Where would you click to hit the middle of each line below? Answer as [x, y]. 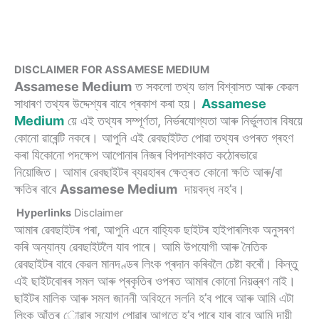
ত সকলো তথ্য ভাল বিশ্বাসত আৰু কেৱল [215, 87]
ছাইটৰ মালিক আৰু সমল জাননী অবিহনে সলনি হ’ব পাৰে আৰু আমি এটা [154, 298]
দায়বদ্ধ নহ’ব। [211, 189]
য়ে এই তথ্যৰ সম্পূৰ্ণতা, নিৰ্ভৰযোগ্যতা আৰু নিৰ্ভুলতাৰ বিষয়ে [183, 121]
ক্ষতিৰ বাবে [37, 189]
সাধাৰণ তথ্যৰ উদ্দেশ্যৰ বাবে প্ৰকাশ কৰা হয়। [108, 104]
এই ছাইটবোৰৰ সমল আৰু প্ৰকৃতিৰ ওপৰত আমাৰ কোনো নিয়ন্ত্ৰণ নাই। [155, 281]
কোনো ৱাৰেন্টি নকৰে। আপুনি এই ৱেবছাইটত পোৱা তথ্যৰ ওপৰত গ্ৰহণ [154, 138]
